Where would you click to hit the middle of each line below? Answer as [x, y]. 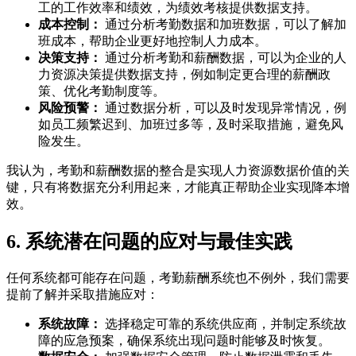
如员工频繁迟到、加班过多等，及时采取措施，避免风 [191, 124]
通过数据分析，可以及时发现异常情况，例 [224, 107]
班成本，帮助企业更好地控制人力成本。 [153, 41]
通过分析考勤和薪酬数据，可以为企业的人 [224, 57]
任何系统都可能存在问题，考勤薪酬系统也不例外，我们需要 [178, 277]
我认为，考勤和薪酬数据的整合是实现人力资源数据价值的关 [178, 170]
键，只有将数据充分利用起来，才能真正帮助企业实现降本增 [178, 187]
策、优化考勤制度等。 [102, 91]
